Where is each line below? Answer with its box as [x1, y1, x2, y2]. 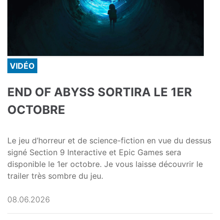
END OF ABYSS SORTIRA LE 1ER [7, 85, 192, 100]
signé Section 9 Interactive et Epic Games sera [7, 147, 181, 158]
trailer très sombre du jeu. [7, 171, 103, 181]
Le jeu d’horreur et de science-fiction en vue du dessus [7, 136, 211, 146]
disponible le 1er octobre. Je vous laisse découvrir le [7, 159, 203, 169]
